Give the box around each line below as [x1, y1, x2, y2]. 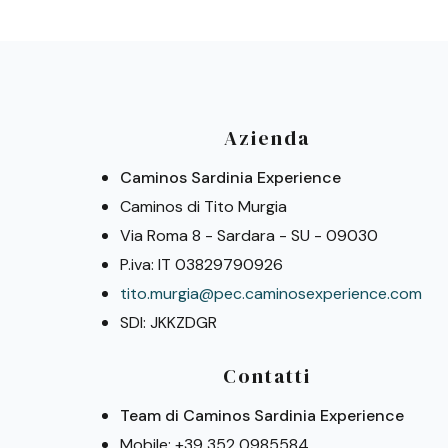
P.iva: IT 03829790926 [120, 253, 283, 275]
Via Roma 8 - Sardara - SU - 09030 [120, 224, 378, 246]
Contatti [223, 362, 312, 391]
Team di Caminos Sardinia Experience [120, 405, 404, 427]
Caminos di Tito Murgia [120, 195, 287, 217]
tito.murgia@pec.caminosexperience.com [120, 282, 422, 304]
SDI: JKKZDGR [120, 311, 217, 333]
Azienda [224, 123, 311, 152]
